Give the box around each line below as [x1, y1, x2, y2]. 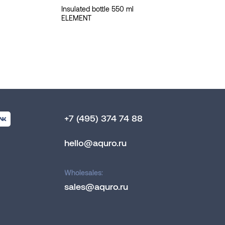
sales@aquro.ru [64, 180, 128, 192]
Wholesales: [64, 168, 103, 177]
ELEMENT [61, 13, 91, 22]
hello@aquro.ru [64, 137, 127, 148]
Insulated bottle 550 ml [61, 4, 134, 13]
